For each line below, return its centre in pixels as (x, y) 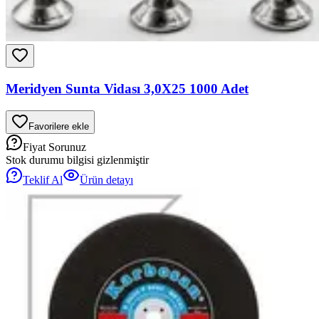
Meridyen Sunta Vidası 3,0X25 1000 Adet (127, 88)
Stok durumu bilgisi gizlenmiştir (77, 159)
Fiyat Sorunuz (54, 147)
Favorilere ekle (59, 126)
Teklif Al (43, 179)
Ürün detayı (106, 179)
